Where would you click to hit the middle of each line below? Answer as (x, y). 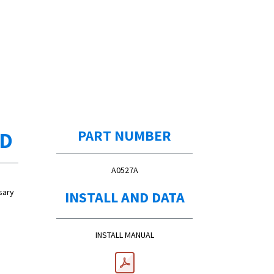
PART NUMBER (124, 135)
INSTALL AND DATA (124, 197)
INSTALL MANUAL (124, 235)
